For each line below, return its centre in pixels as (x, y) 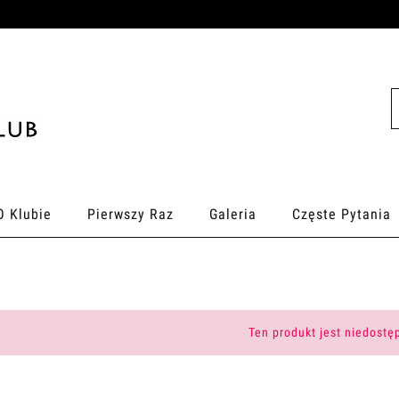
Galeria (233, 214)
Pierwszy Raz (130, 214)
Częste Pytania (342, 214)
